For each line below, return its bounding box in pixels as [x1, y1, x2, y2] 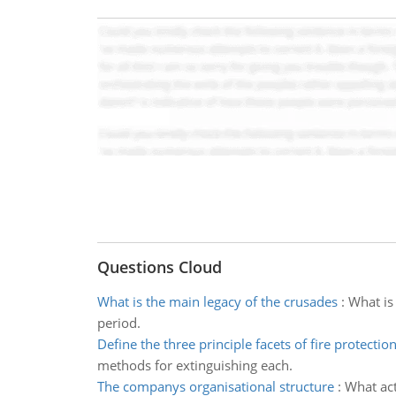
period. [96, 314, 141, 331]
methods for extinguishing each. [96, 356, 293, 374]
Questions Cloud [96, 256, 222, 278]
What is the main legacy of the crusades [96, 293, 338, 310]
